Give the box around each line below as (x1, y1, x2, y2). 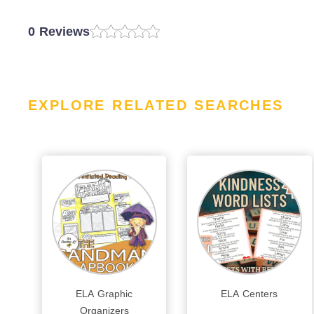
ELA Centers (221, 288, 278, 299)
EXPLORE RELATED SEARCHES (28, 97, 284, 113)
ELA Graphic (76, 288, 133, 299)
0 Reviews (28, 25, 90, 39)
